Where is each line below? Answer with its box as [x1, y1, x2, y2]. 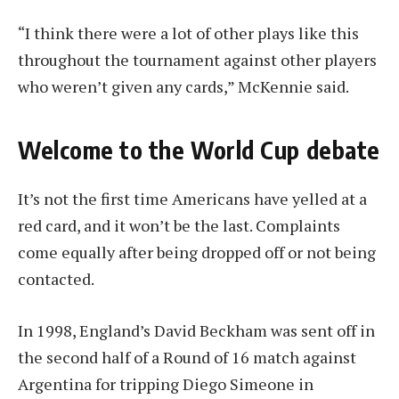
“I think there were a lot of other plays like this [18, 21, 359, 44]
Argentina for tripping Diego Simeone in [18, 373, 313, 395]
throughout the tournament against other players [18, 48, 377, 70]
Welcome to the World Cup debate [18, 134, 380, 166]
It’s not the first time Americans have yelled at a [18, 188, 367, 210]
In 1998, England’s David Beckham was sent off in [18, 320, 375, 342]
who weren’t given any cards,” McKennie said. [18, 75, 349, 97]
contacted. [18, 268, 94, 290]
